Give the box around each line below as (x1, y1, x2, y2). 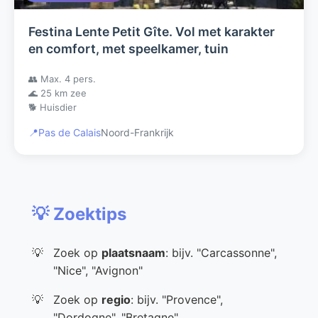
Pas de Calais (38, 126, 101, 138)
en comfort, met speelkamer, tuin (28, 41, 229, 56)
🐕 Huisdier (28, 102, 77, 113)
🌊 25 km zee (28, 87, 87, 99)
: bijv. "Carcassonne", (165, 246, 277, 260)
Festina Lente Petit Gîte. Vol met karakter (28, 24, 275, 39)
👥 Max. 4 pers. (28, 73, 96, 84)
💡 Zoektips (32, 204, 126, 224)
